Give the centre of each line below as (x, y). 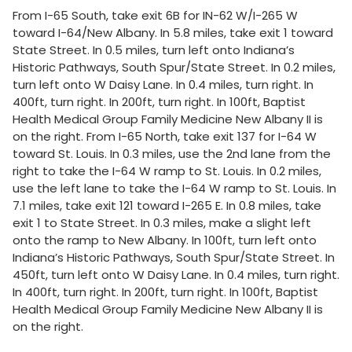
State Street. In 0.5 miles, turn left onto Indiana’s (154, 50)
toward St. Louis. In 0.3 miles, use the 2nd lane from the (172, 154)
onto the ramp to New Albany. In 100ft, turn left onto (165, 240)
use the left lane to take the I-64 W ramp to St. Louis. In (174, 188)
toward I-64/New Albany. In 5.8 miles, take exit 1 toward (173, 33)
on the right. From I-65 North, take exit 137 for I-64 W (165, 136)
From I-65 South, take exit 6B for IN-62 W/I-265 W (155, 15)
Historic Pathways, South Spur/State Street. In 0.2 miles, (174, 67)
